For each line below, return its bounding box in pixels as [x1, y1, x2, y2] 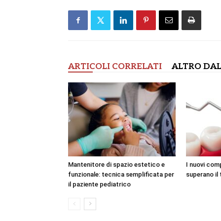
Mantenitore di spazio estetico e [68, 161, 165, 169]
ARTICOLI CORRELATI [68, 62, 162, 72]
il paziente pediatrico [68, 181, 131, 188]
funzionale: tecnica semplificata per [68, 171, 174, 179]
